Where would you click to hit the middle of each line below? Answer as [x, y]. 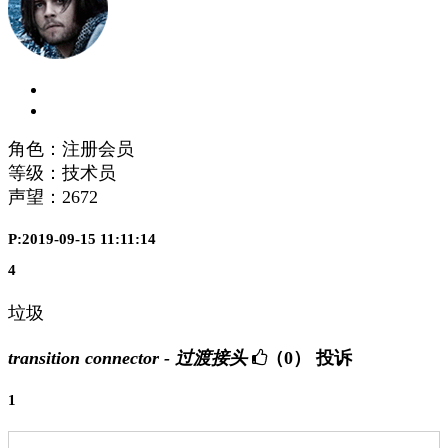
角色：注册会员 [71, 149]
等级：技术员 [62, 173]
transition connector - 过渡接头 [127, 357]
